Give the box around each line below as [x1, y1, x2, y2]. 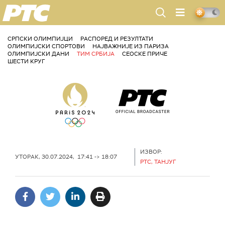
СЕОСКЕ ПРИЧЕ [122, 50, 167, 57]
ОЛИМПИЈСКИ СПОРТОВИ [8, 43, 85, 50]
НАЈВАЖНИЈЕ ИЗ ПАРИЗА [92, 43, 169, 50]
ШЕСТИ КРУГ [8, 58, 45, 65]
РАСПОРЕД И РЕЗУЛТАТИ [80, 35, 153, 42]
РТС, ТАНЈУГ [140, 158, 176, 165]
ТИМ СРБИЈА [77, 50, 115, 57]
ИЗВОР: [140, 148, 162, 155]
